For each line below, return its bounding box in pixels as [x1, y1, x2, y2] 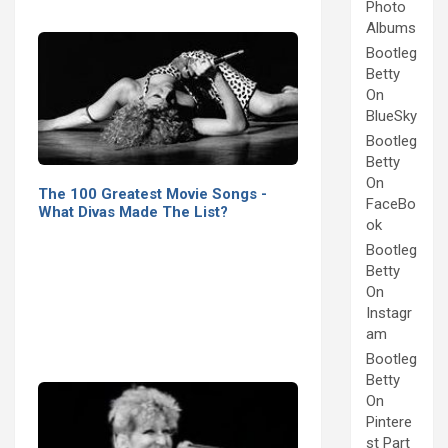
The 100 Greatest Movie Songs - [38, 184, 267, 203]
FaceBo [366, 195, 416, 214]
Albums [366, 19, 416, 38]
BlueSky [366, 107, 417, 126]
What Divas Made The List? [38, 202, 228, 221]
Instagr [366, 304, 412, 323]
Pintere [366, 413, 412, 432]
